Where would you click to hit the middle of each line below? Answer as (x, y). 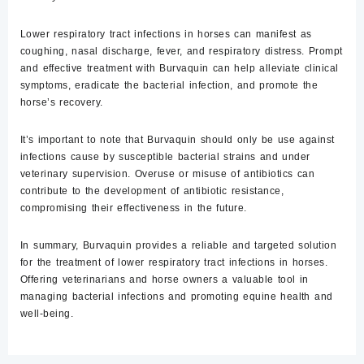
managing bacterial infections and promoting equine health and (177, 296)
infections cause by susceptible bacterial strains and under (165, 156)
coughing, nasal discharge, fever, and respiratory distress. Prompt (182, 51)
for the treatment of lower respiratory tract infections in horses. (174, 262)
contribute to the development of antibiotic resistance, (152, 191)
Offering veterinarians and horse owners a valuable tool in (165, 279)
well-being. (47, 313)
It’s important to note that (82, 139)
